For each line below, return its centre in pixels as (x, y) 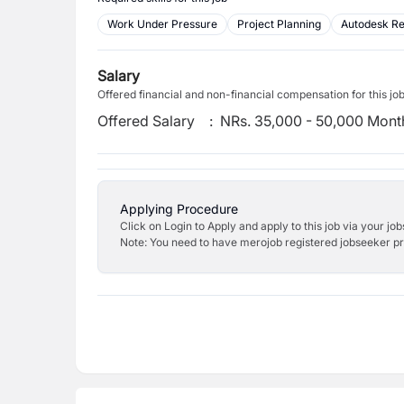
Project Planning (279, 24)
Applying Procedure (179, 209)
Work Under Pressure (162, 24)
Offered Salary (146, 121)
